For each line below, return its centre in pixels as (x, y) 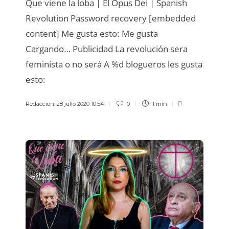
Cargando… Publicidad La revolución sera (107, 49)
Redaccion (40, 104)
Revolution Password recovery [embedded (111, 18)
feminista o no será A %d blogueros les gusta (114, 64)
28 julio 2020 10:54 (81, 104)
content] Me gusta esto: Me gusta (92, 33)
